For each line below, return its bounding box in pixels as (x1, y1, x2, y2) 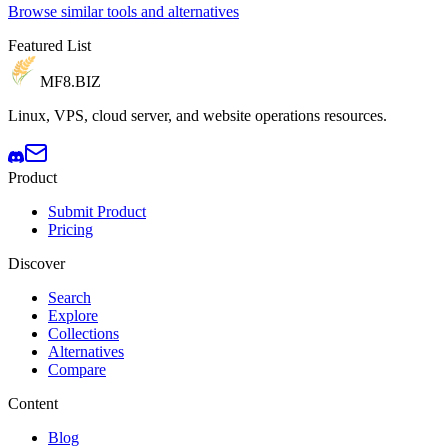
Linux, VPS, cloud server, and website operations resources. (8, 107, 387, 125)
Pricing (48, 221, 93, 239)
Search (48, 289, 91, 307)
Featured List (8, 37, 91, 55)
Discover (8, 255, 65, 273)
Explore (48, 307, 98, 325)
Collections (48, 325, 119, 343)
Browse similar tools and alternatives (8, 3, 239, 21)
